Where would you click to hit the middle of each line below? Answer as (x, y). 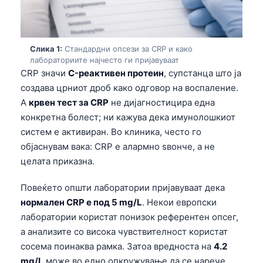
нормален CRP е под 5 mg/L (81, 203)
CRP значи (44, 73)
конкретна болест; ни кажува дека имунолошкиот (128, 117)
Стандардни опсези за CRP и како (127, 49)
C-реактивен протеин (116, 73)
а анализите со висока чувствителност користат (124, 232)
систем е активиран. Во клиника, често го (111, 132)
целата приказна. (58, 161)
